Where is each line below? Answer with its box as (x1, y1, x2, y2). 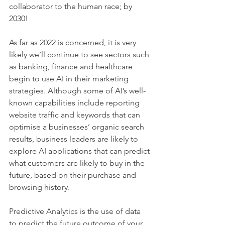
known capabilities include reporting (9, 98, 142, 108)
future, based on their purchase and (9, 170, 138, 180)
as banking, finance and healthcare (9, 62, 135, 72)
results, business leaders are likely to (9, 134, 140, 144)
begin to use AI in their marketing (9, 74, 131, 84)
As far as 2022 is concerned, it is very (9, 38, 138, 48)
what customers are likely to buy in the (9, 158, 147, 168)
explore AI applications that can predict (9, 146, 152, 156)
